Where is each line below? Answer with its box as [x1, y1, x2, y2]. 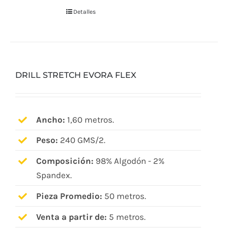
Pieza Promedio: [36, 191, 102, 202]
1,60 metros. [65, 114, 114, 125]
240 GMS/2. [58, 135, 105, 146]
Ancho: [36, 114, 65, 125]
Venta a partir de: [36, 212, 107, 222]
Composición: [36, 156, 94, 166]
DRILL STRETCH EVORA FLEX [15, 70, 136, 80]
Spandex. [36, 170, 72, 181]
